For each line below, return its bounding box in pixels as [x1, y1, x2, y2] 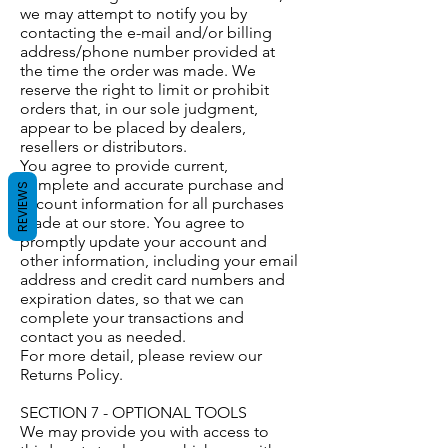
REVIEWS [14, 181, 31, 232]
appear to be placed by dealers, [20, 118, 246, 138]
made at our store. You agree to [20, 213, 245, 233]
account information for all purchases [20, 194, 284, 214]
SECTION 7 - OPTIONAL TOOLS [20, 403, 247, 423]
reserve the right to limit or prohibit [20, 80, 269, 100]
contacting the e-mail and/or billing [20, 23, 272, 43]
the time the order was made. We [20, 61, 256, 81]
